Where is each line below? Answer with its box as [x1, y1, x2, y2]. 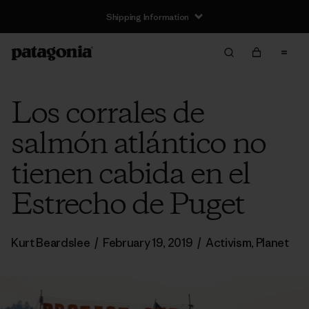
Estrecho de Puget [11, 185, 244, 226]
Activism [205, 235, 252, 250]
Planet [255, 235, 289, 250]
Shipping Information [106, 10, 190, 23]
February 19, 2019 [102, 235, 193, 250]
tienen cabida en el [11, 154, 250, 196]
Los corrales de [11, 94, 203, 135]
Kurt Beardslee [11, 235, 90, 250]
